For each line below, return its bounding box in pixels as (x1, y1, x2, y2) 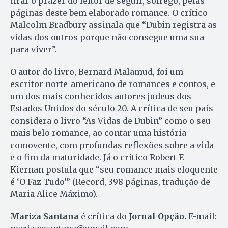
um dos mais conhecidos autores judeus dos (10, 91, 191, 102)
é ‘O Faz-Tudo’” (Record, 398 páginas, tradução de (10, 177, 210, 187)
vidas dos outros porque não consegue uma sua (10, 32, 204, 43)
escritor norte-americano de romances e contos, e (10, 79, 215, 90)
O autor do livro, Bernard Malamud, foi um (10, 67, 183, 77)
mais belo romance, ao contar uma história (10, 128, 186, 138)
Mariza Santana (10, 211, 79, 222)
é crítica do (79, 211, 129, 222)
